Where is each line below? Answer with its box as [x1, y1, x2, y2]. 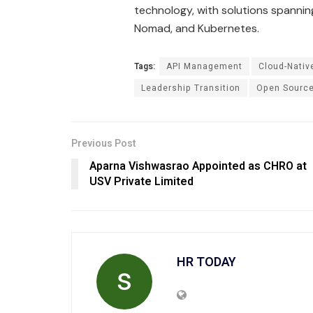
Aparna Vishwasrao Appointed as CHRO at [89, 158, 307, 175]
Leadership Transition [141, 82, 240, 95]
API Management [166, 60, 242, 73]
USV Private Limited [89, 173, 194, 191]
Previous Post [71, 136, 136, 152]
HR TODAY [177, 253, 236, 272]
